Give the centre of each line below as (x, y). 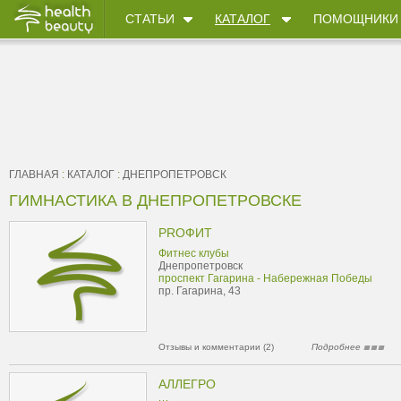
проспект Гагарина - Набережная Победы (265, 278)
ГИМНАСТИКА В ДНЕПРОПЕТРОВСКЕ (155, 200)
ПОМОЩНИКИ (356, 19)
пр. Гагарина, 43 (200, 291)
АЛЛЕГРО (187, 384)
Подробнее (337, 347)
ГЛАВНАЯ (34, 175)
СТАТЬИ (150, 19)
